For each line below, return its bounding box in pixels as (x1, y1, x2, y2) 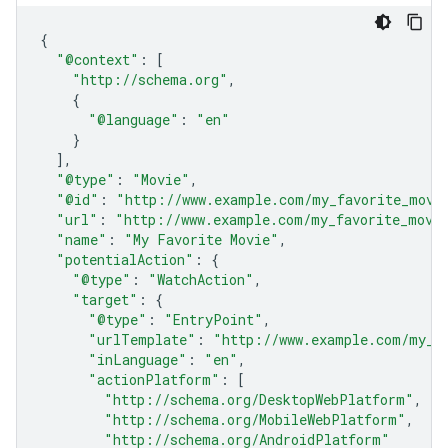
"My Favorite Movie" (124, 230, 279, 249)
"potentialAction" (56, 250, 194, 269)
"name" (56, 230, 107, 249)
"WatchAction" (148, 270, 254, 289)
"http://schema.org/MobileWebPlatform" (104, 410, 406, 429)
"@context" (56, 50, 139, 69)
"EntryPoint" (164, 310, 263, 329)
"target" (72, 290, 138, 309)
